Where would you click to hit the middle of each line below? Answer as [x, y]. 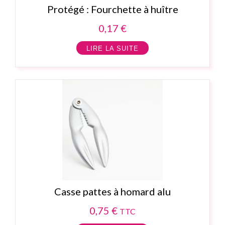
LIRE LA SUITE [113, 49]
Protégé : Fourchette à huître [113, 9]
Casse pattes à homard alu [113, 192]
